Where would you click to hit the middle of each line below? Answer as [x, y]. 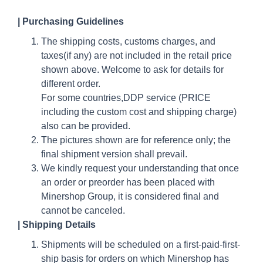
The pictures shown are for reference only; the [136, 140]
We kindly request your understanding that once [140, 168]
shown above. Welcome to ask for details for [132, 69]
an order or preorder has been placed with [128, 182]
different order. [71, 83]
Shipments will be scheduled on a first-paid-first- [141, 244]
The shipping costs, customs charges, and [128, 41]
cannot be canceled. [83, 210]
